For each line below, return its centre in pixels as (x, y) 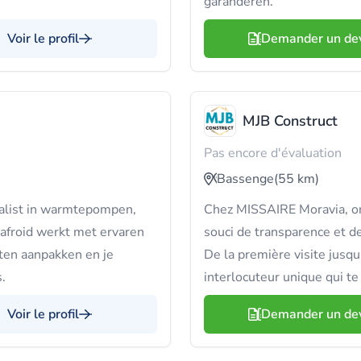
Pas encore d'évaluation (273, 153)
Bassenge (245, 179)
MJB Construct (290, 121)
